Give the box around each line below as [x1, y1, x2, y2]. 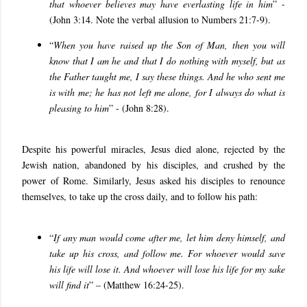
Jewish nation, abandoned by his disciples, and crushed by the [22, 158, 285, 172]
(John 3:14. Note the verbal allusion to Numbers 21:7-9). [49, 13, 271, 27]
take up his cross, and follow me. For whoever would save [49, 247, 285, 260]
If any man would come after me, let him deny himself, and [53, 231, 285, 245]
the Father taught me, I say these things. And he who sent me [49, 70, 285, 84]
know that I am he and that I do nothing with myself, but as [49, 54, 285, 68]
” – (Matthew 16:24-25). [89, 278, 184, 292]
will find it [49, 278, 89, 292]
